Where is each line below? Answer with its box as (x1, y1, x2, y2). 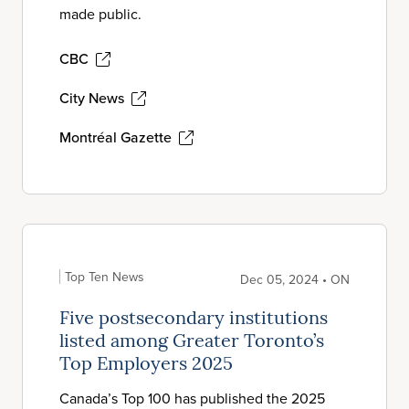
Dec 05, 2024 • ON (240, 270, 350, 288)
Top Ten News (65, 267, 144, 286)
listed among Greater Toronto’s (59, 333, 324, 351)
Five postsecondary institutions (59, 310, 328, 329)
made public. (59, 4, 142, 24)
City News (59, 88, 124, 108)
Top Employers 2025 (59, 356, 233, 374)
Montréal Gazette (59, 127, 172, 147)
